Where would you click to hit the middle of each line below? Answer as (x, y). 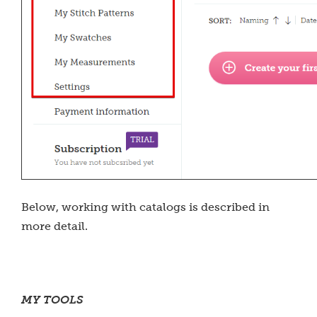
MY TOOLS (52, 300)
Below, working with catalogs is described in (145, 207)
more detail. (54, 226)
